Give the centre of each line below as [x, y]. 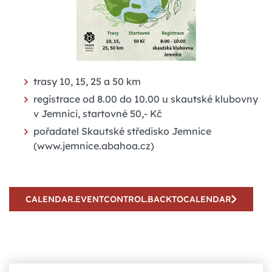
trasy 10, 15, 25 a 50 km [87, 81]
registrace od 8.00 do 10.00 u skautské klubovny [146, 99]
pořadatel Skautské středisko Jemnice [122, 131]
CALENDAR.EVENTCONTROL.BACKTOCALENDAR [128, 199]
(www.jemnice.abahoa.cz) [94, 145]
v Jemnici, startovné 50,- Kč [98, 113]
